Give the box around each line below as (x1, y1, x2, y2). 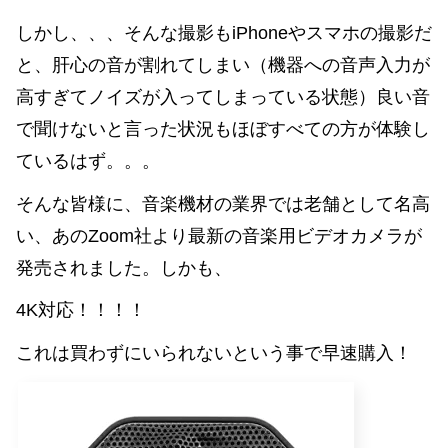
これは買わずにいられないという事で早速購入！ (16, 343, 412, 364)
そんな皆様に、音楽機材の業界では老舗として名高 (16, 193, 430, 214)
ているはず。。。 (16, 150, 160, 171)
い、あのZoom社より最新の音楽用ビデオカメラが (16, 225, 422, 246)
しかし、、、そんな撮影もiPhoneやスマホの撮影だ (16, 22, 432, 43)
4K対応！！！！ (16, 300, 146, 321)
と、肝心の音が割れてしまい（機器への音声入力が (16, 54, 430, 75)
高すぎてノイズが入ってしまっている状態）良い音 (16, 86, 430, 107)
